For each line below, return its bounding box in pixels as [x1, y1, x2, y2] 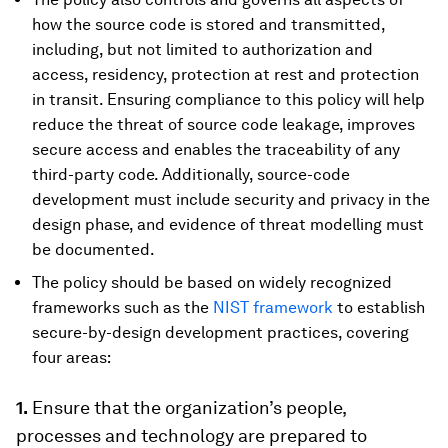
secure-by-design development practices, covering [32, 323, 409, 343]
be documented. [32, 240, 155, 260]
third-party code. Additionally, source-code [32, 165, 350, 185]
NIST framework [213, 298, 333, 318]
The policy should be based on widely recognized [32, 273, 392, 293]
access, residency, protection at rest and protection [32, 65, 419, 85]
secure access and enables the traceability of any [32, 140, 400, 160]
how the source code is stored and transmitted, [32, 15, 385, 35]
